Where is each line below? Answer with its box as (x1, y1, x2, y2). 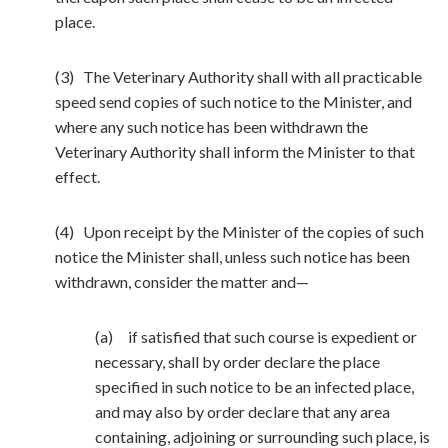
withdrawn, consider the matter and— (55, 272, 309, 291)
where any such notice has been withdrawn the (55, 117, 368, 136)
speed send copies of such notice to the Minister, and (55, 92, 412, 111)
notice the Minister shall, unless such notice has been (55, 247, 410, 266)
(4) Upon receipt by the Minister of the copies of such (55, 222, 424, 241)
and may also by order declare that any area (95, 402, 390, 421)
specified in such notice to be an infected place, (95, 377, 414, 396)
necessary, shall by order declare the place (95, 352, 380, 371)
